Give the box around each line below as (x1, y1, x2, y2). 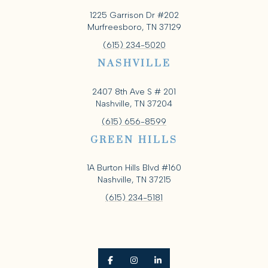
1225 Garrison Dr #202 (89, 10, 179, 21)
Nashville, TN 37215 (97, 175, 171, 185)
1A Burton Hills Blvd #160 (87, 163, 181, 173)
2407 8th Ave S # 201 (92, 86, 176, 97)
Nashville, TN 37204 (96, 98, 172, 109)
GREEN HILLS (90, 133, 178, 146)
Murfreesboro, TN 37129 (87, 22, 181, 33)
